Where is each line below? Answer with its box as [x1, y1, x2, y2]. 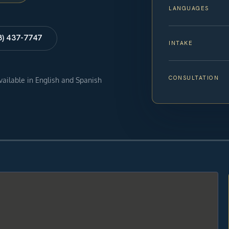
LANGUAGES [169, 4, 209, 12]
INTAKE [169, 39, 193, 47]
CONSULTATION [169, 74, 219, 81]
